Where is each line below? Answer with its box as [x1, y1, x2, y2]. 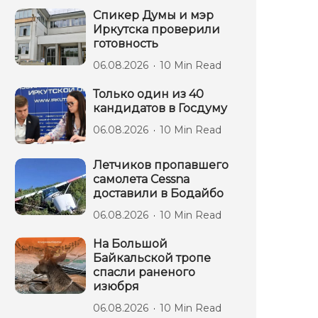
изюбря [93, 279, 139, 293]
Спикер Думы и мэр [93, 8, 214, 22]
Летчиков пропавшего [93, 158, 229, 172]
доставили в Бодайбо [93, 186, 224, 200]
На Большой [93, 236, 168, 251]
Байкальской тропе [93, 251, 211, 265]
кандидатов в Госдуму [93, 101, 227, 115]
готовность [93, 36, 158, 50]
